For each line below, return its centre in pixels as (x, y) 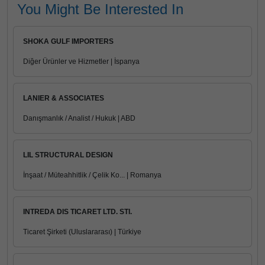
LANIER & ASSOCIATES (64, 98)
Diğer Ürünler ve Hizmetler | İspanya (81, 62)
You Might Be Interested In (100, 9)
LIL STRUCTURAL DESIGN (68, 155)
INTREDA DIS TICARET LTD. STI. (77, 212)
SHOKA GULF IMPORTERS (68, 41)
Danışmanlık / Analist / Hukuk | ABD (79, 118)
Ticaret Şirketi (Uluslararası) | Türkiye (82, 232)
